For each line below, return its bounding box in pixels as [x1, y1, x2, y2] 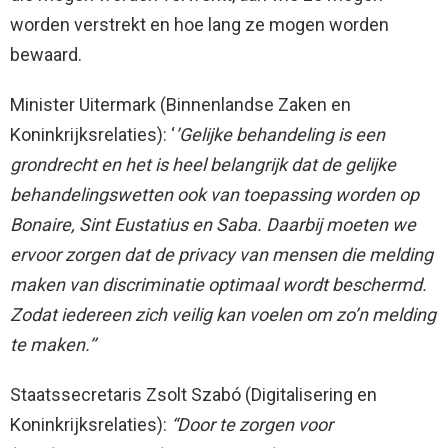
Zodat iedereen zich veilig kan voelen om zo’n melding [10, 304, 436, 326]
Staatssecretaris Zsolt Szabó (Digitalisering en [10, 384, 377, 406]
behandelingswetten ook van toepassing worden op [10, 184, 419, 206]
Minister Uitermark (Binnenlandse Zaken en [10, 94, 351, 116]
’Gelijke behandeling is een [175, 124, 385, 146]
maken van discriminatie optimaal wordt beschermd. [10, 274, 427, 296]
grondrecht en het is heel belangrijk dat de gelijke [10, 154, 396, 176]
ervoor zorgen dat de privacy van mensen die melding [10, 244, 433, 266]
